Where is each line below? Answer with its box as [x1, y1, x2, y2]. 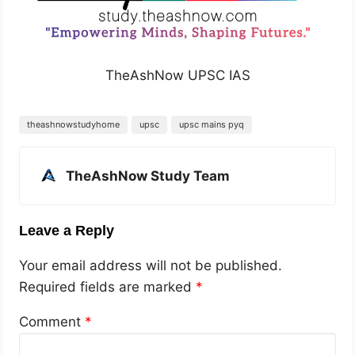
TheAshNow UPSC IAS [105, 67, 250, 84]
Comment [19, 314, 86, 330]
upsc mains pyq [179, 119, 245, 131]
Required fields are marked [19, 279, 197, 296]
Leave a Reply [19, 223, 115, 239]
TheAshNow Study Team [66, 168, 231, 185]
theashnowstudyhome [27, 119, 120, 131]
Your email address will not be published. [19, 258, 283, 274]
